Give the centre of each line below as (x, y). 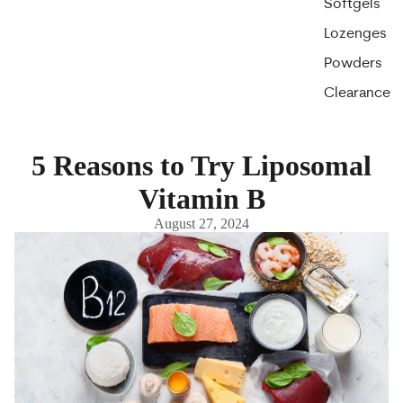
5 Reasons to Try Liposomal (201, 166)
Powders (353, 64)
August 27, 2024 (201, 224)
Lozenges (355, 35)
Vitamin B (201, 199)
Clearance (357, 94)
